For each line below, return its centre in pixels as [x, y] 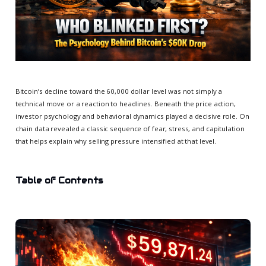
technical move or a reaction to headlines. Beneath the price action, [125, 104]
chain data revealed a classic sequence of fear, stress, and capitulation [130, 129]
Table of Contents [59, 181]
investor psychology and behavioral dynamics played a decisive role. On [132, 116]
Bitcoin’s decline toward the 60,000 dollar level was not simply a [119, 91]
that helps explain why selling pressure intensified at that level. [116, 141]
